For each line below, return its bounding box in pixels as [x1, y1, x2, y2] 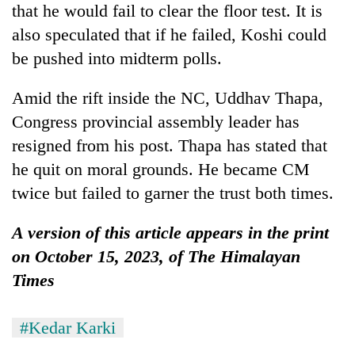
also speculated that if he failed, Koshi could [12, 24, 326, 44]
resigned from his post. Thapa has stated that [12, 135, 327, 155]
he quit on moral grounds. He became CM [12, 158, 310, 179]
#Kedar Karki [20, 317, 116, 338]
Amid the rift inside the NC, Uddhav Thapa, [12, 87, 323, 108]
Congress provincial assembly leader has [12, 111, 300, 132]
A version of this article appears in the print [12, 222, 329, 242]
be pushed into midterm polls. [12, 48, 222, 68]
